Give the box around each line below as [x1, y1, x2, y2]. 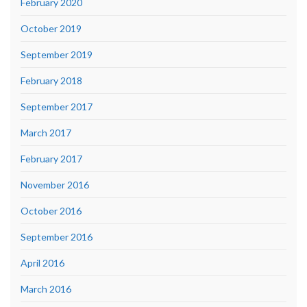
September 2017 [21, 100, 93, 112]
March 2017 [21, 126, 71, 138]
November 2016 [21, 178, 89, 191]
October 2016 [21, 204, 82, 217]
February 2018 [21, 74, 82, 86]
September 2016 [21, 230, 93, 243]
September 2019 [21, 48, 93, 60]
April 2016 [21, 256, 64, 269]
